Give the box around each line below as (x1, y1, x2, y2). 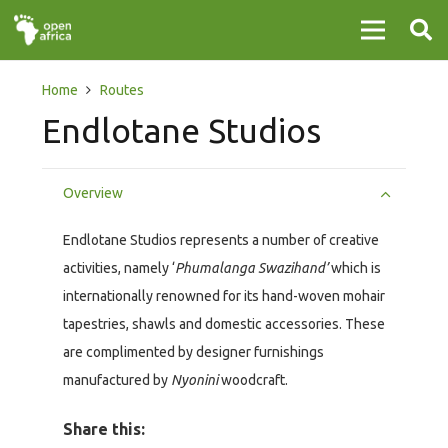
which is (328, 260, 381, 277)
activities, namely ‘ (63, 260, 175, 277)
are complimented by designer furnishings (63, 344, 324, 361)
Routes (99, 82, 144, 98)
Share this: (63, 420, 145, 439)
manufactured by (63, 372, 171, 389)
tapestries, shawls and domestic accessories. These (63, 316, 385, 333)
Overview (63, 185, 123, 201)
